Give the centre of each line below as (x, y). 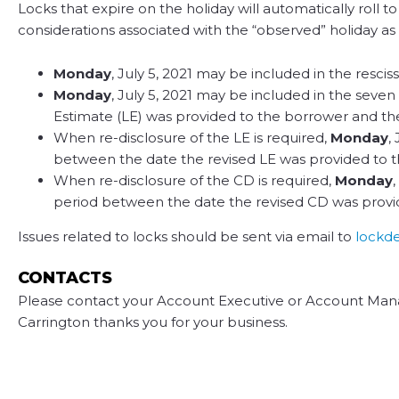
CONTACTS (65, 278)
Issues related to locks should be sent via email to (187, 236)
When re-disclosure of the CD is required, (194, 180)
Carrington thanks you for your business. (153, 322)
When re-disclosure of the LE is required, (192, 138)
